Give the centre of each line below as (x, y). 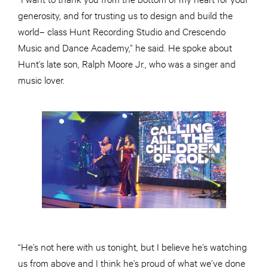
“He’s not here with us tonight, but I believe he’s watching (133, 246)
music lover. (41, 80)
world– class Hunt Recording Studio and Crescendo (122, 31)
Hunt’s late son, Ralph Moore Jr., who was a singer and (127, 63)
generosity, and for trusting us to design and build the (125, 15)
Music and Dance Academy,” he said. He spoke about (125, 47)
